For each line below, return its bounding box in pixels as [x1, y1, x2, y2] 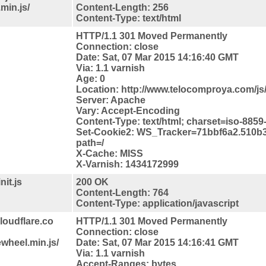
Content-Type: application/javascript [76, 198, 239, 208]
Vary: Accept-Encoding [76, 105, 180, 116]
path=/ [76, 137, 104, 148]
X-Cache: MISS [76, 148, 143, 159]
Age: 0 [76, 73, 105, 84]
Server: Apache [76, 94, 145, 105]
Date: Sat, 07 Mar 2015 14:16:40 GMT [76, 52, 239, 62]
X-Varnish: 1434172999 [76, 159, 179, 169]
